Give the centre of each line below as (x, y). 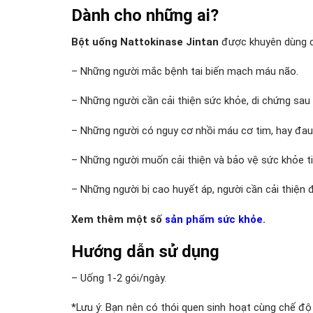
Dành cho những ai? (145, 15)
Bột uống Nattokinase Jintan (145, 42)
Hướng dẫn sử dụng (145, 252)
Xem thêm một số (118, 219)
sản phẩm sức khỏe (214, 219)
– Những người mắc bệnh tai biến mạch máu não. (185, 72)
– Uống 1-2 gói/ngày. (119, 278)
